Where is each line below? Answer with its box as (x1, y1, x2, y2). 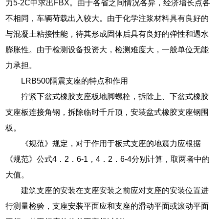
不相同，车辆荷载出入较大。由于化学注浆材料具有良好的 (5, 14, 209, 22)
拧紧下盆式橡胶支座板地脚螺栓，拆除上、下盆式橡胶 (21, 92, 209, 101)
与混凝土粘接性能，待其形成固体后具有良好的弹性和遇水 (5, 29, 209, 38)
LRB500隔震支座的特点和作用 (21, 76, 129, 85)
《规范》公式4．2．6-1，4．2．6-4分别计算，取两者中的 (5, 154, 210, 163)
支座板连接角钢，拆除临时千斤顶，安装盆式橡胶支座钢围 (5, 108, 209, 116)
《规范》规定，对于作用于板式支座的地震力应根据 (21, 139, 201, 148)
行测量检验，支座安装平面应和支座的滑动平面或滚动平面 (5, 201, 209, 210)
